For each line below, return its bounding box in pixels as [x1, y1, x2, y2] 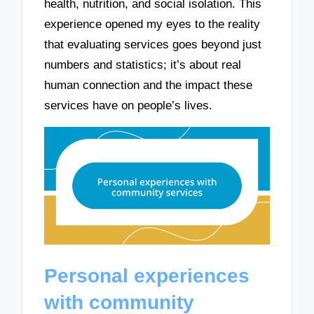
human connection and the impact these [44, 78, 253, 92]
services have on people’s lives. [44, 98, 213, 112]
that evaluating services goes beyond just [44, 37, 262, 51]
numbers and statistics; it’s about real [44, 57, 242, 71]
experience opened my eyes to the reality [44, 17, 261, 31]
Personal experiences [44, 264, 250, 287]
